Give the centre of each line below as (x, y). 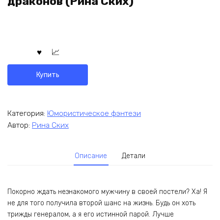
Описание (91, 156)
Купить (48, 75)
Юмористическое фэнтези (94, 113)
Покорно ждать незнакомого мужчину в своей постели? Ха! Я (107, 192)
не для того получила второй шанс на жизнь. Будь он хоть (101, 203)
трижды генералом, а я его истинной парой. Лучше (91, 214)
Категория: (27, 113)
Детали (133, 156)
